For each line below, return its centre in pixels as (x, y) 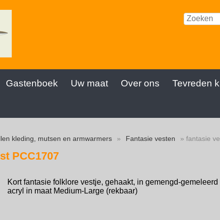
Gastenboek (32, 83)
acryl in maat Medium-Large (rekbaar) (72, 191)
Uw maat (89, 83)
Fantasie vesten (151, 139)
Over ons (140, 83)
